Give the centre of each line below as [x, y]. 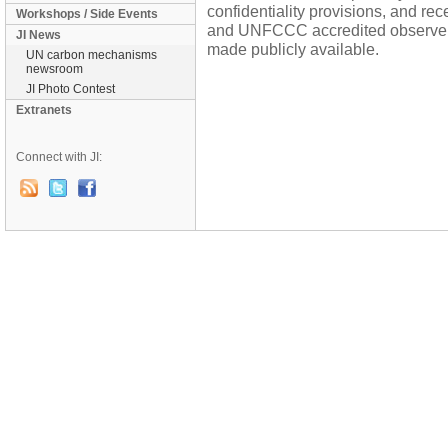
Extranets [44, 110]
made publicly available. [293, 49]
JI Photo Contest [70, 89]
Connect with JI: [59, 157]
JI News [38, 35]
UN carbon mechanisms [91, 55]
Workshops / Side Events [87, 14]
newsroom [54, 69]
